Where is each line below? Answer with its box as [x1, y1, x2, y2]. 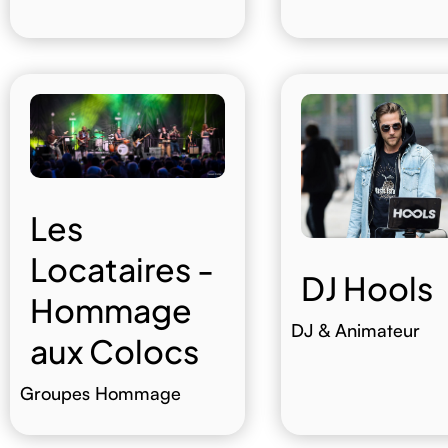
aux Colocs [29, 331, 199, 371]
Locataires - [29, 249, 214, 289]
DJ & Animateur [290, 319, 420, 342]
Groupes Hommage [19, 382, 181, 404]
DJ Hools [300, 268, 433, 309]
